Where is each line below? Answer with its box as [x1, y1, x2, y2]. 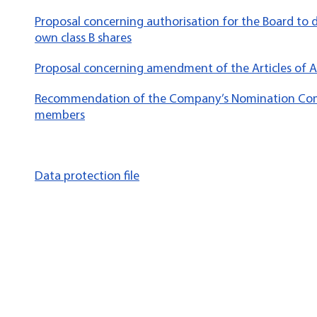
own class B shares [35, 30, 132, 45]
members [35, 107, 85, 122]
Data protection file [35, 168, 139, 183]
